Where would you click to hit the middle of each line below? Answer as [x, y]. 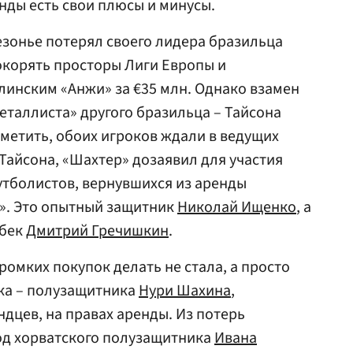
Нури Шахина [185, 291]
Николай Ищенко [237, 208]
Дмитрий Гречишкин [97, 231]
